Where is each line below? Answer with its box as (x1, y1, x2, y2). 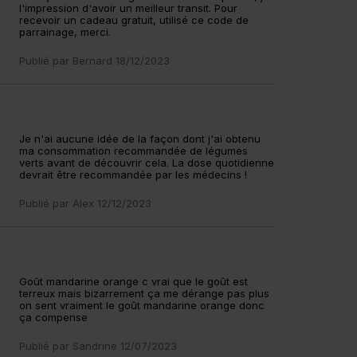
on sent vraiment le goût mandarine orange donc (19, 299, 265, 312)
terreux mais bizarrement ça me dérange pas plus (19, 287, 270, 300)
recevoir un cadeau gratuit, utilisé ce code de (19, 14, 249, 26)
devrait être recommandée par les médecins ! (19, 168, 248, 181)
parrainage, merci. (19, 25, 112, 38)
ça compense (19, 311, 88, 324)
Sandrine (73, 339, 118, 352)
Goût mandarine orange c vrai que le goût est (19, 275, 249, 288)
